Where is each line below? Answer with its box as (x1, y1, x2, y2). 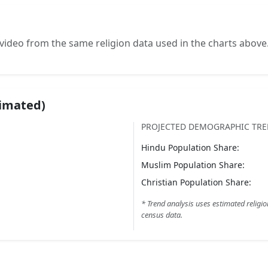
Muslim (141, 159, 171, 170)
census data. (141, 209, 182, 220)
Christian (141, 176, 178, 188)
